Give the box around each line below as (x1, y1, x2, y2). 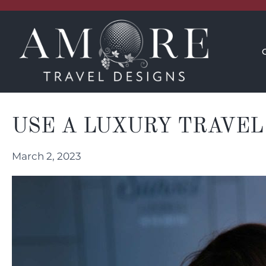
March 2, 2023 (12, 150, 81, 162)
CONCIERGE (58, 18, 113, 29)
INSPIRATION (160, 18, 220, 29)
